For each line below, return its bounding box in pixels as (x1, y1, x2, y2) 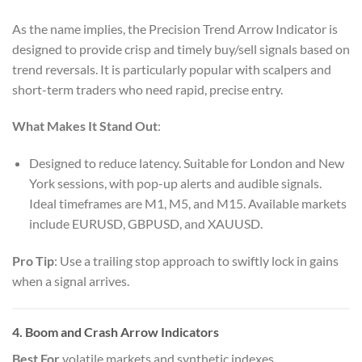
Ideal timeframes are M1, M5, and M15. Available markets (28, 196, 347, 212)
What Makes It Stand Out (12, 118, 158, 134)
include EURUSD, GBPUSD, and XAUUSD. (28, 216, 263, 232)
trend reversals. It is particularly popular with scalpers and (12, 61, 331, 77)
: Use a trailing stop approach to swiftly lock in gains (54, 252, 339, 268)
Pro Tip (12, 252, 54, 268)
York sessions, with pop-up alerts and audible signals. (28, 175, 322, 192)
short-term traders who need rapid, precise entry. (12, 81, 283, 97)
